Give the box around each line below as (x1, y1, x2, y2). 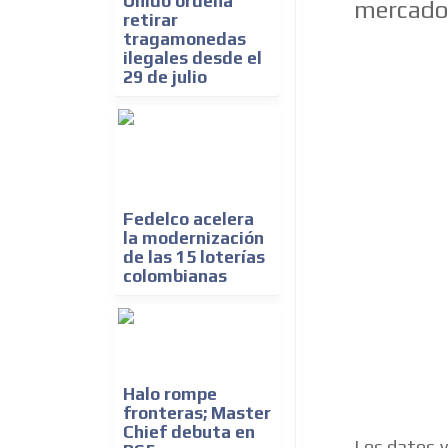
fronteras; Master (123, 403, 271, 424)
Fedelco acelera (123, 209, 254, 230)
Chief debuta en (123, 422, 255, 443)
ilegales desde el (123, 48, 262, 69)
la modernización (123, 228, 264, 249)
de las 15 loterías (123, 247, 265, 268)
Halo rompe (123, 384, 217, 405)
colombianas (123, 266, 227, 287)
